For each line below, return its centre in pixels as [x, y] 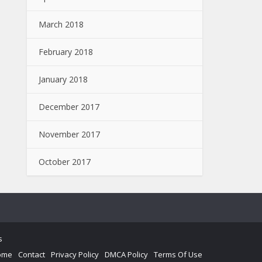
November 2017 [69, 134]
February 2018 [66, 52]
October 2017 [65, 162]
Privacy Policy [75, 254]
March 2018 [61, 24]
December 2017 [69, 107]
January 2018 [63, 79]
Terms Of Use [178, 254]
